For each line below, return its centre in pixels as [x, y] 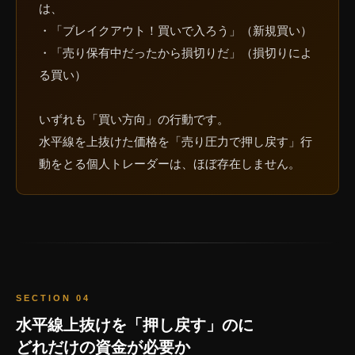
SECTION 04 [53, 298]
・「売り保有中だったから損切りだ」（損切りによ [176, 53]
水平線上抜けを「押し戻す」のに [135, 325]
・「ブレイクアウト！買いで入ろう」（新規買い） [176, 31]
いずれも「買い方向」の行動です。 [134, 120]
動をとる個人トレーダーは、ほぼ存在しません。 [170, 164]
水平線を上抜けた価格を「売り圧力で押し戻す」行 [176, 142]
